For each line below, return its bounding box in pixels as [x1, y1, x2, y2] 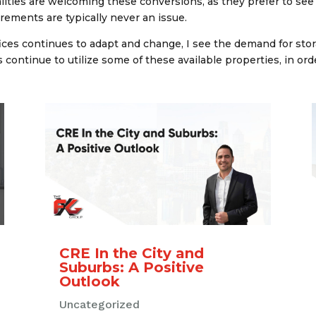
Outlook [59, 272, 120, 290]
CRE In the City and [59, 244, 204, 262]
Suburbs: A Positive [59, 258, 204, 276]
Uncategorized [59, 297, 140, 311]
